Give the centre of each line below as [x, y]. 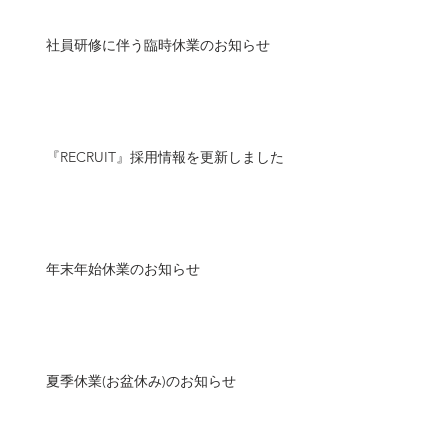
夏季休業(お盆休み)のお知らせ [141, 381]
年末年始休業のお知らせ [123, 269]
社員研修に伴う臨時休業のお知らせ [158, 45]
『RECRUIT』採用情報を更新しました [165, 157]
